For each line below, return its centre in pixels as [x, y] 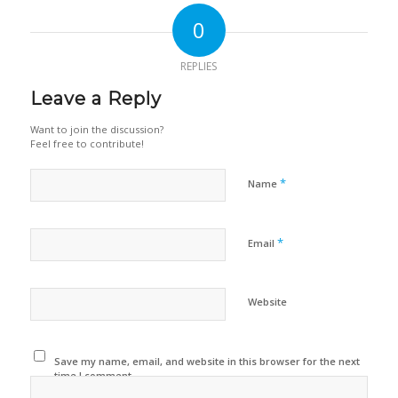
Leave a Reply [96, 99]
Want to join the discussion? [96, 130]
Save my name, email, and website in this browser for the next [207, 362]
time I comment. [95, 376]
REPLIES [199, 67]
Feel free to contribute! [87, 144]
